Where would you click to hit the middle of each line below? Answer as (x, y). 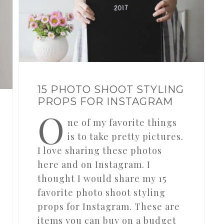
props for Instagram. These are (109, 206)
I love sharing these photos (100, 150)
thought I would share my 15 (102, 178)
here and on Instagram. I (94, 164)
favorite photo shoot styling (102, 192)
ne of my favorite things (122, 122)
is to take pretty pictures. (126, 136)
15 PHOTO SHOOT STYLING (111, 89)
